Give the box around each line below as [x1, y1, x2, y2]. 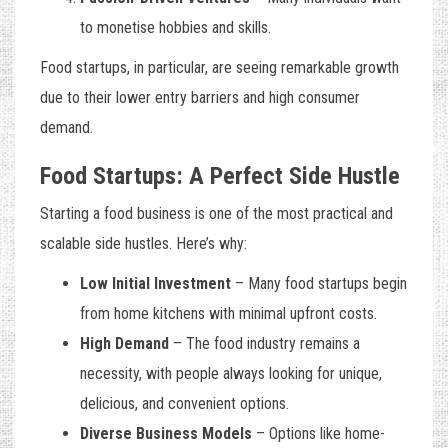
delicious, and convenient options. [80, 394, 289, 414]
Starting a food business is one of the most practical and [40, 204, 393, 224]
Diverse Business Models [80, 424, 252, 444]
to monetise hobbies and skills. [80, 18, 271, 38]
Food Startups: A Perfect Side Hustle [40, 162, 400, 191]
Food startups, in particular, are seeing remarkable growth [40, 58, 399, 78]
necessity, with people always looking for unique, [80, 364, 382, 384]
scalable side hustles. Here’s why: [40, 234, 247, 254]
